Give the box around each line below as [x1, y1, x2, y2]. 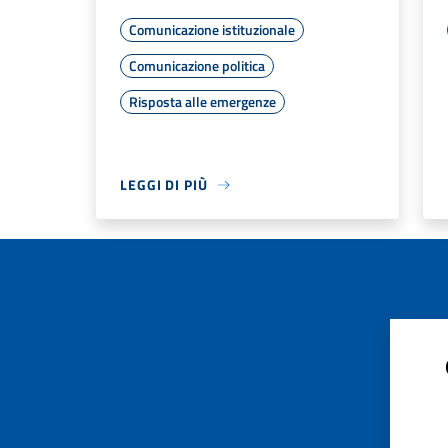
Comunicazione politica [129, 55, 265, 77]
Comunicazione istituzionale [129, 19, 295, 41]
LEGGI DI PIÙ [120, 174, 208, 196]
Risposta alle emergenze [129, 91, 276, 113]
